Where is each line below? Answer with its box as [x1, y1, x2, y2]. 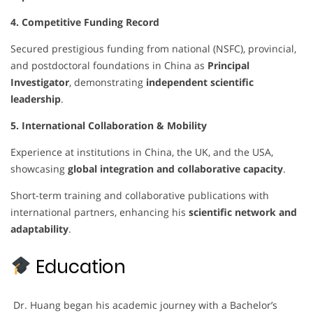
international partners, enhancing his [10, 205, 189, 219]
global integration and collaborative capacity [68, 161, 283, 175]
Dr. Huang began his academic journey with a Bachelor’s [10, 298, 277, 312]
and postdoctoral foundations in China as [10, 58, 208, 72]
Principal [208, 58, 249, 72]
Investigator [10, 75, 69, 89]
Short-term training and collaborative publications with [10, 188, 269, 202]
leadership [10, 92, 61, 105]
